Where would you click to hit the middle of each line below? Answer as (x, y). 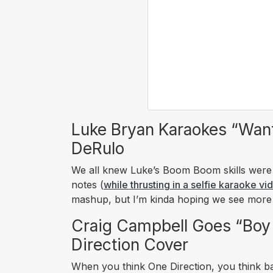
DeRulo (98, 148)
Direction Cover (130, 245)
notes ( (87, 185)
